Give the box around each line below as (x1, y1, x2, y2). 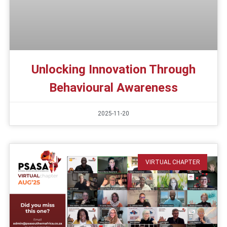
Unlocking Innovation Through (31, 62, 196, 77)
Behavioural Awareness (49, 80, 178, 95)
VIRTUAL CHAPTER (145, 159, 200, 166)
